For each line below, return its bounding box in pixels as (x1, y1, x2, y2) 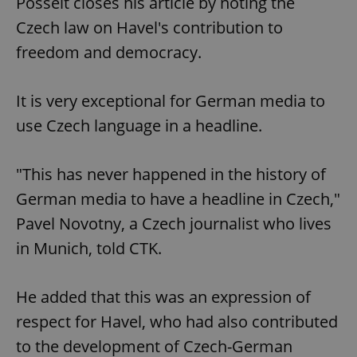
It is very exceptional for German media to (16, 89, 325, 112)
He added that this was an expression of (16, 285, 311, 308)
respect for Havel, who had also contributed (16, 310, 338, 332)
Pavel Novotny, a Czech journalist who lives (16, 212, 331, 234)
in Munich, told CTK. (16, 237, 162, 259)
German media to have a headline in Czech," (16, 187, 340, 210)
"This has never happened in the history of (16, 163, 326, 185)
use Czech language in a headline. (16, 114, 262, 136)
